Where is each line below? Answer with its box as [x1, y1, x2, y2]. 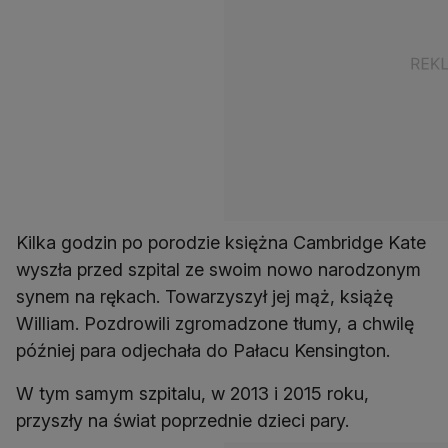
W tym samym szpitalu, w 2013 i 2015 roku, [16, 383, 369, 405]
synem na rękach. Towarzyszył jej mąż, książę [16, 286, 393, 308]
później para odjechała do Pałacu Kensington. [16, 340, 390, 362]
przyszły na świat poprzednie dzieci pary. [16, 410, 349, 432]
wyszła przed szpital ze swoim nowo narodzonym [16, 259, 421, 281]
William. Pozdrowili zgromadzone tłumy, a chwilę [16, 313, 414, 335]
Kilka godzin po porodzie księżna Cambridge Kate [16, 232, 426, 254]
